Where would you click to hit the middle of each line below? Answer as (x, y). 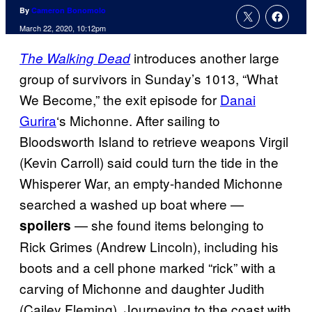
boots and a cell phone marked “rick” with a (148, 267)
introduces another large (205, 58)
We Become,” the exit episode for (120, 100)
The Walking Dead (75, 58)
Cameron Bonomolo (69, 10)
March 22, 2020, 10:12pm (63, 28)
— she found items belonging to (167, 225)
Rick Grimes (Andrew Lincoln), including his (149, 247)
